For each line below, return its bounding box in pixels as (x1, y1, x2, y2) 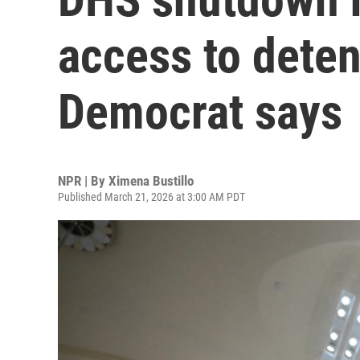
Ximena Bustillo (108, 173, 194, 189)
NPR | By (58, 173, 108, 189)
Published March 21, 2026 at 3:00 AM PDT (58, 190, 245, 203)
